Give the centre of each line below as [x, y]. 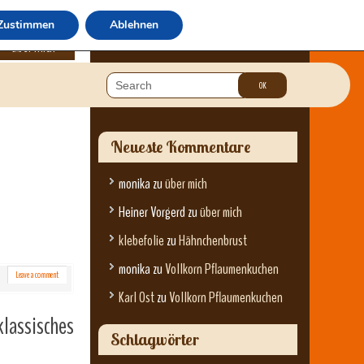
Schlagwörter [155, 339]
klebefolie [141, 241]
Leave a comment [37, 275]
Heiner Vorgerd [152, 212]
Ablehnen [134, 25]
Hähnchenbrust [213, 241]
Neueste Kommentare [180, 147]
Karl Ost [136, 298]
